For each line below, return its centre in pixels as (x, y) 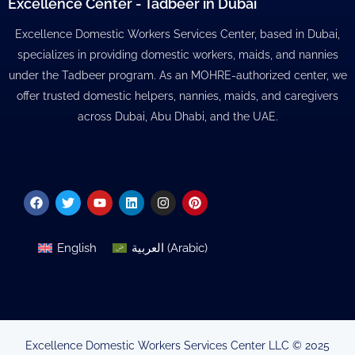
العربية (147, 248)
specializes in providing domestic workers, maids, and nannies (177, 54)
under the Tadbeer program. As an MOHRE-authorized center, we (177, 75)
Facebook (64, 195)
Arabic (187, 248)
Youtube (124, 195)
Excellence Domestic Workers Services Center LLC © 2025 (177, 345)
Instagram (192, 195)
